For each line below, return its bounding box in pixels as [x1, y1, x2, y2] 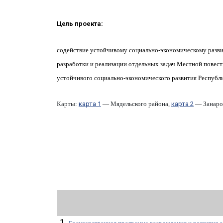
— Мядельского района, [101, 100, 171, 108]
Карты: [57, 100, 79, 108]
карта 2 [171, 100, 194, 108]
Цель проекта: [57, 20, 103, 28]
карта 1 [79, 100, 101, 108]
